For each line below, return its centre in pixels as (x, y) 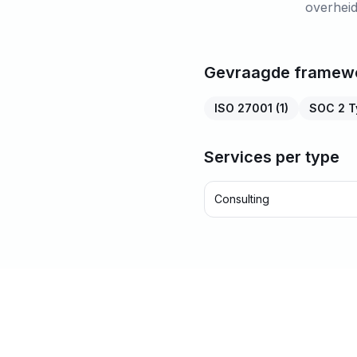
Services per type (272, 157)
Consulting (242, 199)
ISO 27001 (243, 108)
